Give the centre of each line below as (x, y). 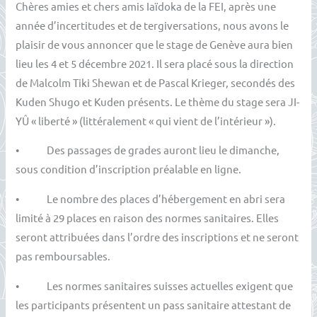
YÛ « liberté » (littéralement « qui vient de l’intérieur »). (146, 120)
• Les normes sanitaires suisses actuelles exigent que (155, 285)
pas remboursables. (63, 256)
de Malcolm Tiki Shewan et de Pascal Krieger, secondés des (156, 82)
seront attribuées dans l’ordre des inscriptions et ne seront (157, 237)
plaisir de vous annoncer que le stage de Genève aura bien (155, 44)
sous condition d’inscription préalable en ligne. (129, 169)
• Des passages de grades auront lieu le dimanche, (148, 150)
